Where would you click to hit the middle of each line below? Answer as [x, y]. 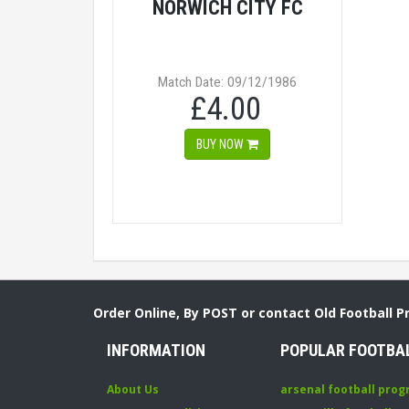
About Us [133, 389]
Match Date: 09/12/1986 [227, 82]
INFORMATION [156, 350]
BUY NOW [221, 144]
